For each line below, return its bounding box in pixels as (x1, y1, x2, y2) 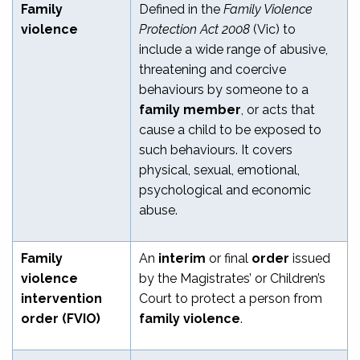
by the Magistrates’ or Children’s (139, 270, 325, 286)
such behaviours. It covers (139, 141, 292, 157)
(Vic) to (253, 21, 296, 37)
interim (158, 250, 206, 266)
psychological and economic (139, 182, 311, 198)
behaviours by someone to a (139, 81, 309, 97)
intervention (21, 290, 102, 306)
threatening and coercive (139, 61, 286, 77)
